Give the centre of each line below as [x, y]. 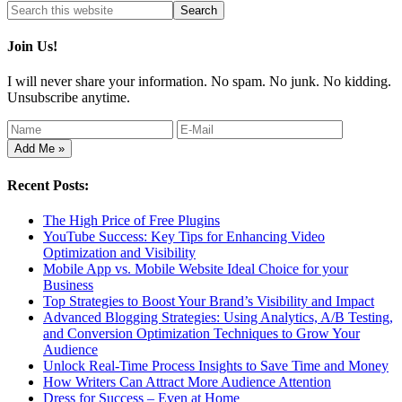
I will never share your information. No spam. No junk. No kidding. [199, 82]
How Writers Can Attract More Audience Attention [187, 381]
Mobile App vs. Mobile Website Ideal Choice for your [196, 268]
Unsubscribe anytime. [69, 98]
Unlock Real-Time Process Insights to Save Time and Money [216, 365]
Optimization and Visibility [119, 252]
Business [68, 284]
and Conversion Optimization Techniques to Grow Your [201, 333]
